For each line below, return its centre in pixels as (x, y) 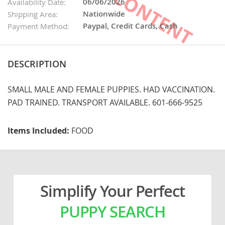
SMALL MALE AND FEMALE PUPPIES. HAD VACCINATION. (111, 89)
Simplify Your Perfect (113, 191)
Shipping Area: (33, 14)
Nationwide (104, 14)
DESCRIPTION (37, 64)
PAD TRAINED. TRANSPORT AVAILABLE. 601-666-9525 (105, 102)
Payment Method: (38, 26)
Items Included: (39, 130)
